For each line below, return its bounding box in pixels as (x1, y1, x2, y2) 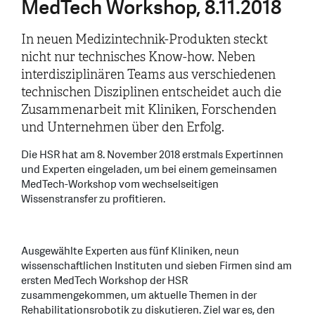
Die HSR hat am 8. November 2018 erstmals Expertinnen (21, 147, 283, 162)
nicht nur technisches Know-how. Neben (21, 49, 255, 65)
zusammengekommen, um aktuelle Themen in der (21, 288, 257, 303)
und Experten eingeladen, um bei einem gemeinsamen (21, 162, 277, 177)
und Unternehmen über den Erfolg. (21, 119, 224, 135)
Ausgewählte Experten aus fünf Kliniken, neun (21, 243, 239, 259)
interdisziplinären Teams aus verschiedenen (21, 66, 276, 82)
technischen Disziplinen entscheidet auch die (21, 84, 281, 100)
